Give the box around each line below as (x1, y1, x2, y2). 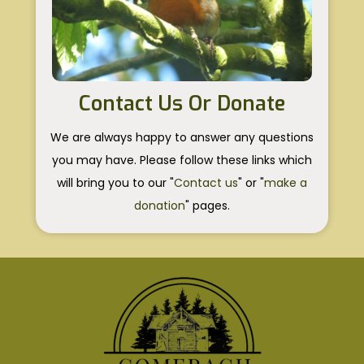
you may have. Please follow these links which (52, 151, 312, 168)
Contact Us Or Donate (79, 89, 285, 117)
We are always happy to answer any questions (50, 128, 314, 145)
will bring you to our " (57, 174, 174, 191)
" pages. (185, 197, 230, 214)
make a (264, 174, 307, 191)
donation (134, 197, 185, 214)
